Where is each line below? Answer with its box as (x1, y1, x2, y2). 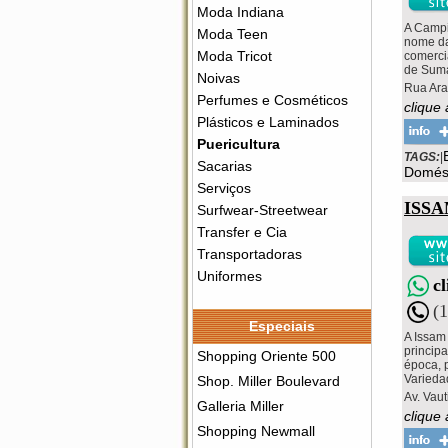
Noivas (197, 70, 240, 86)
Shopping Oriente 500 (197, 348, 336, 364)
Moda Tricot (197, 48, 272, 64)
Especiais (249, 318, 315, 334)
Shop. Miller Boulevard (197, 373, 340, 389)
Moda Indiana (197, 4, 284, 20)
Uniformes (197, 268, 262, 284)
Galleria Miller (197, 398, 284, 414)
